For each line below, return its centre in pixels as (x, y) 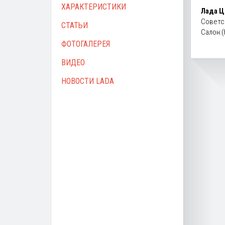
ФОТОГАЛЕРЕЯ (86, 44)
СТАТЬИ (75, 25)
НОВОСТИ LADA (88, 81)
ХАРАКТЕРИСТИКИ (94, 7)
